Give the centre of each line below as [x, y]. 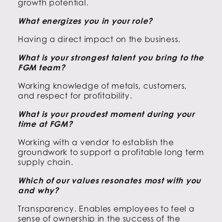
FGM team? [42, 68]
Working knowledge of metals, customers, [103, 86]
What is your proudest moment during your [106, 114]
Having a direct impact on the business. [99, 39]
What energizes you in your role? [85, 21]
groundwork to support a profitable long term [111, 152]
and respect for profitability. [75, 96]
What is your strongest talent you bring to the [111, 58]
